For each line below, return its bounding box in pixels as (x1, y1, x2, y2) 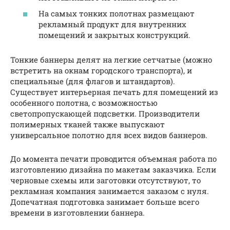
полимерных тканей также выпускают (10, 119, 165, 130)
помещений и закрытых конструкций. (39, 30, 190, 41)
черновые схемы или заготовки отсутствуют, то (10, 175, 201, 186)
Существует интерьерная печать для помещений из (10, 87, 218, 98)
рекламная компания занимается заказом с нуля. (10, 186, 209, 197)
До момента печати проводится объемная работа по (10, 154, 217, 164)
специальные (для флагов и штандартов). (10, 76, 175, 87)
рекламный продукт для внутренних (39, 19, 186, 30)
